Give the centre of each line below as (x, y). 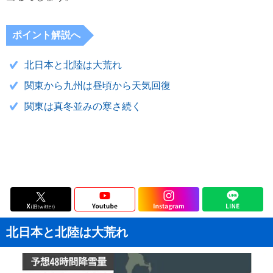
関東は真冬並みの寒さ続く (83, 106)
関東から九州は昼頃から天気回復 (97, 86)
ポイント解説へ (46, 35)
